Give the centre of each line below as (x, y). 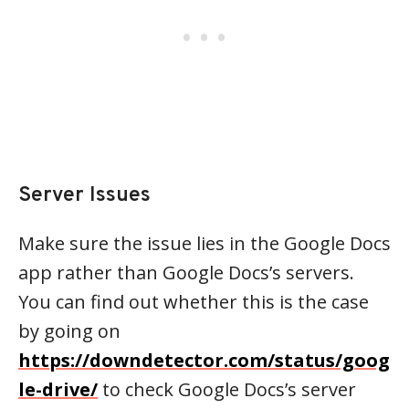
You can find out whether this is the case (194, 302)
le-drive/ (58, 390)
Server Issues (84, 196)
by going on (69, 331)
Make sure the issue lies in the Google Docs (204, 244)
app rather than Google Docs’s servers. (186, 273)
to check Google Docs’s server (227, 390)
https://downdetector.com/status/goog (204, 361)
